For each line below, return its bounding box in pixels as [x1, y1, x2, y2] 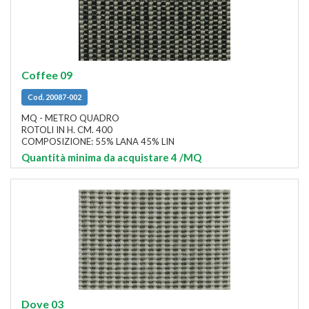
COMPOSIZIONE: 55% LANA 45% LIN [21, 136, 175, 148]
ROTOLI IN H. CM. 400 [21, 124, 112, 136]
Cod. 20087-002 [27, 92, 81, 102]
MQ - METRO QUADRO [21, 112, 119, 124]
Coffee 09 [21, 68, 72, 81]
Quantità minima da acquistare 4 [21, 151, 177, 164]
